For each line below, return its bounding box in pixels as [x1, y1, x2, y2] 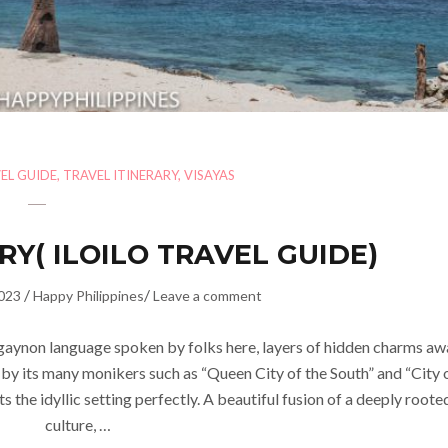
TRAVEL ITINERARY [62, 166, 178, 183]
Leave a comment [152, 286, 262, 304]
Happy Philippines [32, 286, 144, 304]
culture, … [44, 414, 111, 434]
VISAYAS [183, 166, 235, 183]
